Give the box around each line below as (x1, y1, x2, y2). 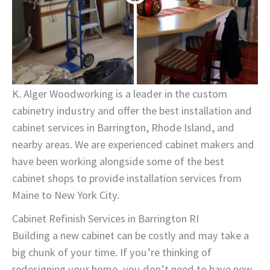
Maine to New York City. (12, 187, 119, 202)
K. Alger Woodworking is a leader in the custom (12, 86, 227, 101)
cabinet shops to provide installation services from (12, 171, 242, 185)
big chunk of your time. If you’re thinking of (12, 245, 212, 259)
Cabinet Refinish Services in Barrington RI (12, 211, 199, 225)
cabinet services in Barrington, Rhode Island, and (12, 120, 234, 134)
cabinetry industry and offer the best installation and (12, 103, 252, 118)
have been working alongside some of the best (12, 154, 224, 168)
